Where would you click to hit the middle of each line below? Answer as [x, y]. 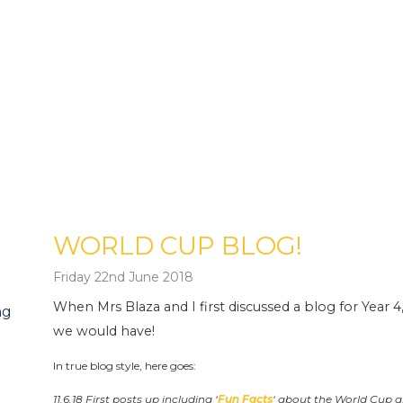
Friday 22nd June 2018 [123, 277]
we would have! [104, 331]
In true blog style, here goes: [125, 365]
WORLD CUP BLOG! [178, 245]
